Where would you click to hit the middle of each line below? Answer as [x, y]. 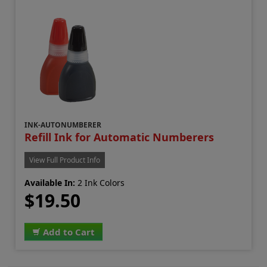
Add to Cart [69, 232]
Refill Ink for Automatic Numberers [119, 137]
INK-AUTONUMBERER [63, 125]
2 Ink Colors [100, 182]
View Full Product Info [65, 160]
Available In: [50, 182]
